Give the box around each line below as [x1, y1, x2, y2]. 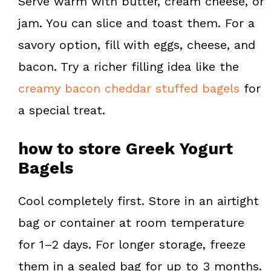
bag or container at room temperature [18, 215, 244, 230]
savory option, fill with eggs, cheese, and [18, 38, 255, 53]
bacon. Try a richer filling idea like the [18, 59, 239, 74]
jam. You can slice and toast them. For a [18, 16, 255, 31]
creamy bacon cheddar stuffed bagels [18, 81, 240, 96]
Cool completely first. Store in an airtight [18, 194, 259, 209]
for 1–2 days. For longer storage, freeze [18, 237, 246, 252]
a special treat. [18, 103, 105, 118]
